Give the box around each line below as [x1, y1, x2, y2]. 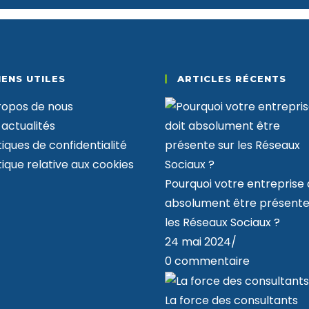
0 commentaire [165, 253, 250, 269]
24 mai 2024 [165, 234, 231, 250]
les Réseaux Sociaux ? [165, 215, 280, 230]
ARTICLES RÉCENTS [177, 73, 286, 84]
